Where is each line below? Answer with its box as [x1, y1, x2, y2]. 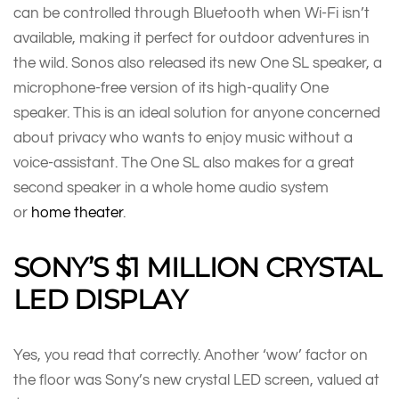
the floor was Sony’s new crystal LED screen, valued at [13, 371, 379, 387]
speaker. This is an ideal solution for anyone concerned [13, 104, 380, 120]
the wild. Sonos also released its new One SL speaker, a [13, 54, 382, 70]
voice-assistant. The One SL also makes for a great [13, 154, 354, 170]
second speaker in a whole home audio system [13, 179, 329, 195]
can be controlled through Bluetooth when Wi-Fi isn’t [13, 4, 370, 20]
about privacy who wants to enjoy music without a [13, 129, 353, 145]
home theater [31, 204, 123, 220]
